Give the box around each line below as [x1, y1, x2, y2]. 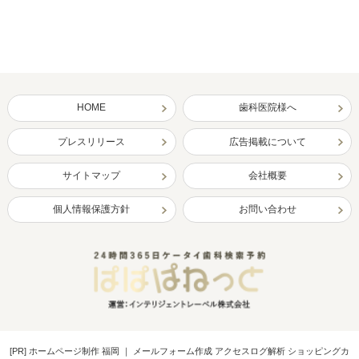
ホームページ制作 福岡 [28, 346, 119, 357]
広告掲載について [228, 135, 306, 147]
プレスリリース [58, 135, 126, 147]
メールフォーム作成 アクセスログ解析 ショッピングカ [132, 346, 349, 357]
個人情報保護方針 [53, 204, 131, 216]
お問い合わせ [238, 204, 296, 216]
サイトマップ [63, 169, 121, 181]
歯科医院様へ [238, 102, 296, 114]
